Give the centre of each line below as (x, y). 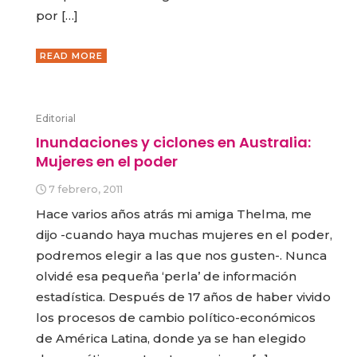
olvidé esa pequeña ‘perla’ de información (166, 277)
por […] (57, 16)
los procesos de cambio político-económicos (176, 318)
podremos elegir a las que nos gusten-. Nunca (181, 256)
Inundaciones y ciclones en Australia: (173, 143)
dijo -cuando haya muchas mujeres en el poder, (184, 235)
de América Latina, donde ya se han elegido (171, 339)
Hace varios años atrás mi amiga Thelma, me (174, 214)
